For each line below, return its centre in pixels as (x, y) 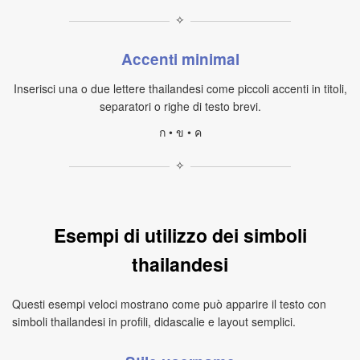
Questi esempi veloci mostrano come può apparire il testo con (169, 304)
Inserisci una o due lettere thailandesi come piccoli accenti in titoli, (180, 88)
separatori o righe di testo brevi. (180, 106)
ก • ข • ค (180, 132)
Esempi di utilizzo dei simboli (180, 235)
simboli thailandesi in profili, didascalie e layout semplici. (154, 321)
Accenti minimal (180, 59)
